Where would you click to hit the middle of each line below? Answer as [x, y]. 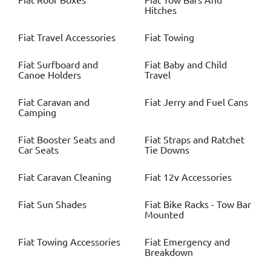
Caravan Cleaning [74, 178]
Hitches [161, 11]
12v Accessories [198, 178]
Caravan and [63, 103]
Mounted [164, 215]
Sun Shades [62, 205]
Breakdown [169, 253]
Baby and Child [195, 65]
